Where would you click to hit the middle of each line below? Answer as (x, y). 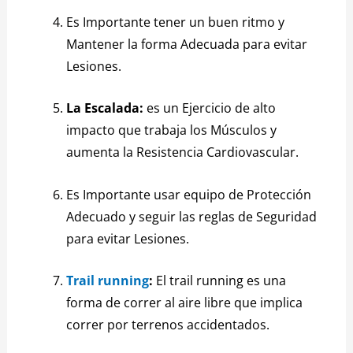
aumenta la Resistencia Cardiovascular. (183, 152)
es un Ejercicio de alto (210, 108)
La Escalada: (105, 108)
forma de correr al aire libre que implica (185, 303)
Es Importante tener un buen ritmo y (176, 22)
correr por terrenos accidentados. (168, 325)
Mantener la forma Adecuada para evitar (187, 44)
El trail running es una (220, 281)
